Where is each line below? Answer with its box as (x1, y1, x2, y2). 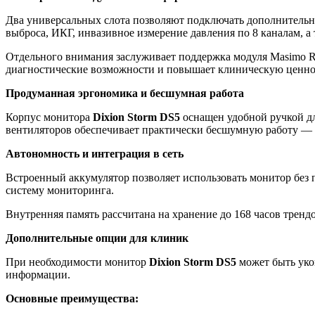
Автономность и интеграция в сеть (6, 148, 184, 160)
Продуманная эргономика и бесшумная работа (6, 87, 244, 100)
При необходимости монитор (6, 256, 149, 269)
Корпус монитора (6, 111, 93, 124)
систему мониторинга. (6, 184, 114, 197)
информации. (6, 269, 70, 281)
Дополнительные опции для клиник (6, 232, 188, 245)
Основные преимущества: (6, 292, 139, 305)
